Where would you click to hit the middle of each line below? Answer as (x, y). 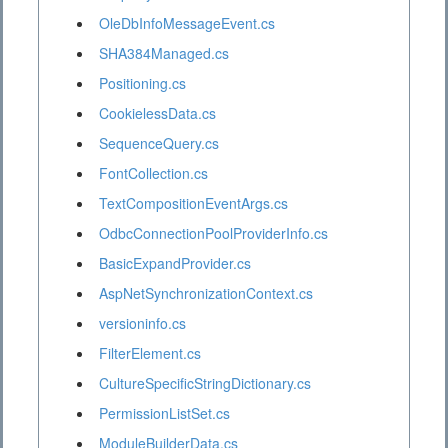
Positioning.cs (142, 83)
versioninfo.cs (142, 323)
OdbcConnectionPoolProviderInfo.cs (213, 233)
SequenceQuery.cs (159, 143)
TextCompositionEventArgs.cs (193, 203)
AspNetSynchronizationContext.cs (206, 293)
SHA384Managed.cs (164, 53)
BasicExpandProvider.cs (175, 263)
